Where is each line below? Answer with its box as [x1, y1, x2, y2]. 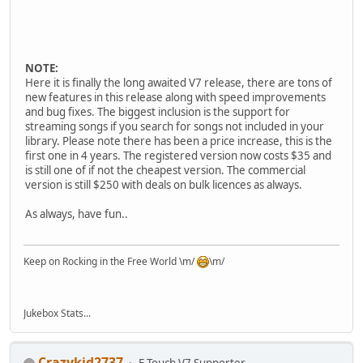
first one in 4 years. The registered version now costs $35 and [25, 147, 331, 163]
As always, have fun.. [25, 206, 128, 221]
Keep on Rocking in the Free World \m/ [23, 254, 197, 269]
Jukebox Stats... [23, 306, 91, 321]
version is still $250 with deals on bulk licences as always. [25, 177, 302, 192]
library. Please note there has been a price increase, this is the [25, 133, 332, 148]
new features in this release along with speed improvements [25, 89, 326, 105]
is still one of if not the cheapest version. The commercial [25, 162, 305, 177]
